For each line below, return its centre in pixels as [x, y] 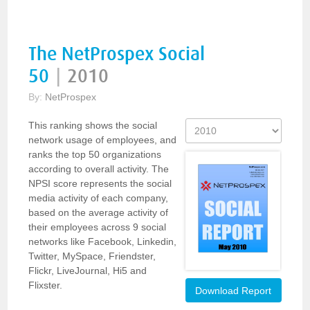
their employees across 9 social [98, 227]
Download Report [234, 291]
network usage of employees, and [103, 140]
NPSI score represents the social [100, 183]
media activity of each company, [99, 198]
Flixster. [46, 285]
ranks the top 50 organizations [95, 154]
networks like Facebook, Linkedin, [103, 241]
